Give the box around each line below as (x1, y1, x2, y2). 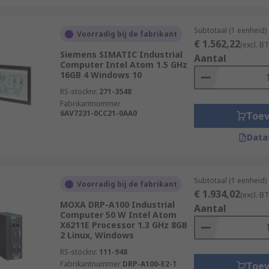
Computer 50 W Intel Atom (59, 209, 177, 220)
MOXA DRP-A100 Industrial (59, 199, 175, 210)
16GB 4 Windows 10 (59, 69, 142, 80)
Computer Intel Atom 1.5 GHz (59, 59, 187, 70)
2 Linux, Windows (59, 229, 134, 241)
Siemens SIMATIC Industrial (59, 49, 183, 60)
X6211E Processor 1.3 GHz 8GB (59, 219, 187, 231)
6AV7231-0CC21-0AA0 (59, 108, 137, 118)
